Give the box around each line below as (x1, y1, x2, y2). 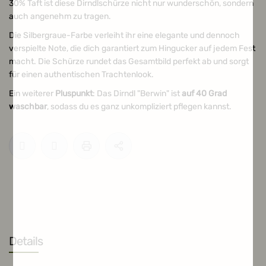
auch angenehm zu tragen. (9, 11, 111, 21)
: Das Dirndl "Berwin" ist (93, 88, 182, 99)
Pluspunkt (55, 88, 93, 99)
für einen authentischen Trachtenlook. (9, 69, 154, 80)
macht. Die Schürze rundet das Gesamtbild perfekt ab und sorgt (9, 56, 249, 66)
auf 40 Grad (182, 88, 227, 99)
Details (9, 234, 43, 248)
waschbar (9, 102, 47, 112)
